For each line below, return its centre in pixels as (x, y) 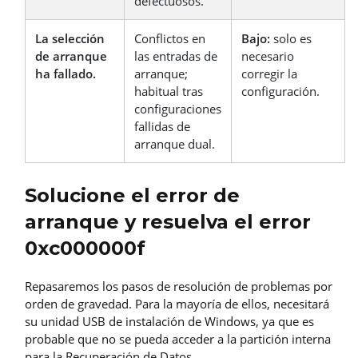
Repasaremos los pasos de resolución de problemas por (179, 286)
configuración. (280, 91)
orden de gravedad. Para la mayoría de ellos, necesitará (177, 304)
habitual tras (169, 91)
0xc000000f (85, 248)
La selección (70, 38)
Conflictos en (170, 38)
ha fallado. (66, 73)
